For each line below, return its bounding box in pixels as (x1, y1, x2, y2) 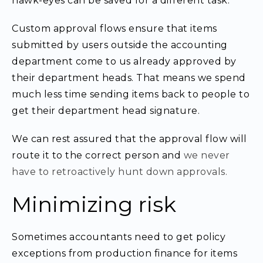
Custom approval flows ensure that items (12, 23, 217, 34)
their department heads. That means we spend (12, 72, 246, 83)
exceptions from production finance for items (12, 248, 237, 259)
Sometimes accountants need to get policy (12, 231, 225, 242)
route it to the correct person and (12, 150, 184, 161)
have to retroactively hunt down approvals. (12, 166, 230, 177)
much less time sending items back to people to (12, 89, 249, 100)
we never (183, 150, 230, 161)
